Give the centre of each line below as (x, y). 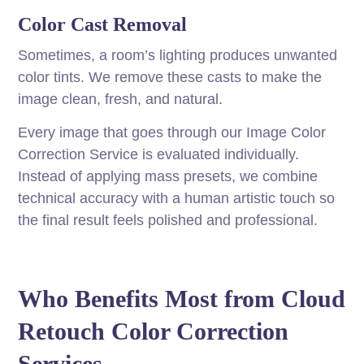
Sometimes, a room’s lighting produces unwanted (178, 56)
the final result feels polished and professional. (168, 221)
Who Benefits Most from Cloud (182, 299)
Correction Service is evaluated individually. (159, 155)
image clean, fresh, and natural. (121, 100)
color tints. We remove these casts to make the (170, 78)
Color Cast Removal (103, 25)
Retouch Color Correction (154, 331)
